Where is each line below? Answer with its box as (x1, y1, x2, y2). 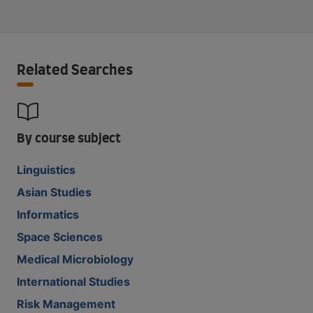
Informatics (17, 207, 79, 221)
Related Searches (17, 63, 133, 78)
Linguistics (17, 162, 75, 177)
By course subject (17, 132, 121, 145)
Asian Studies (17, 184, 92, 199)
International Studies (17, 274, 130, 289)
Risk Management (17, 296, 115, 311)
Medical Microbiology (17, 252, 133, 266)
